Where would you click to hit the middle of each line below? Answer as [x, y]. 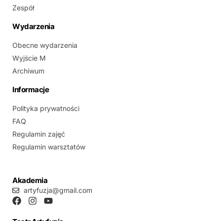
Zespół [23, 8]
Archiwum [28, 71]
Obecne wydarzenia [45, 45]
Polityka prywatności [46, 109]
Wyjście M [29, 58]
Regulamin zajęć [39, 134]
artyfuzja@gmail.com [58, 190]
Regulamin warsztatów [49, 147]
